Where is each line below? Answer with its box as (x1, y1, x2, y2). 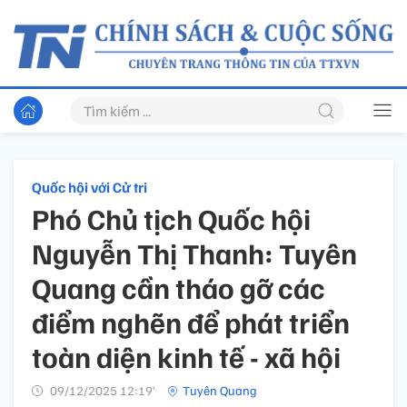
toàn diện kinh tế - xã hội (32, 338, 341, 375)
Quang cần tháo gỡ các (32, 269, 325, 306)
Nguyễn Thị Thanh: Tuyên (32, 234, 357, 272)
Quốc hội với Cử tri (32, 178, 147, 197)
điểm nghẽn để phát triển (32, 303, 350, 341)
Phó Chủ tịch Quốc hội (32, 200, 311, 237)
